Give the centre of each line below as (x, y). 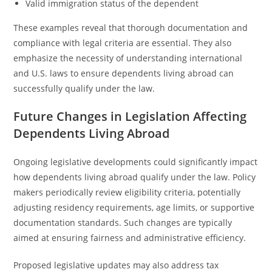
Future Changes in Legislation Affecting (130, 116)
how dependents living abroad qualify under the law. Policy (135, 177)
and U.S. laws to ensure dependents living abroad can (124, 73)
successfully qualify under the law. (84, 88)
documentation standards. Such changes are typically (123, 223)
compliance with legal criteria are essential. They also (123, 43)
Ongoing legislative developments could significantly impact (136, 162)
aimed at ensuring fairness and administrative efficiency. (130, 238)
